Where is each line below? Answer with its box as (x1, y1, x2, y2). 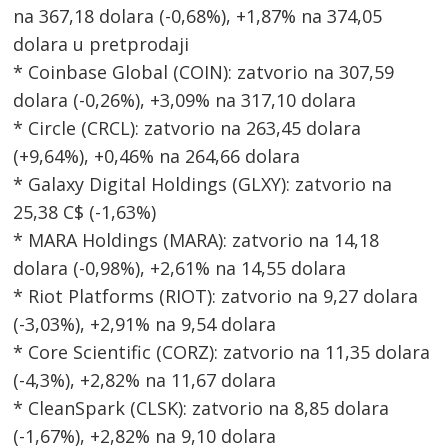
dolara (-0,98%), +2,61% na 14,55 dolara (13, 256, 347, 281)
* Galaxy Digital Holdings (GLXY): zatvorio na (13, 172, 393, 197)
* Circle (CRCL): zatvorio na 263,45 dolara (13, 116, 362, 141)
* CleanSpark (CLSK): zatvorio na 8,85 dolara (13, 396, 390, 421)
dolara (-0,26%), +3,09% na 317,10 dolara (13, 88, 357, 113)
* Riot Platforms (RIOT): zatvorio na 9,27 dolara (13, 284, 419, 309)
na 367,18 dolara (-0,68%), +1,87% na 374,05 (13, 4, 383, 29)
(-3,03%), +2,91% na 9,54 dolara (13, 312, 277, 337)
